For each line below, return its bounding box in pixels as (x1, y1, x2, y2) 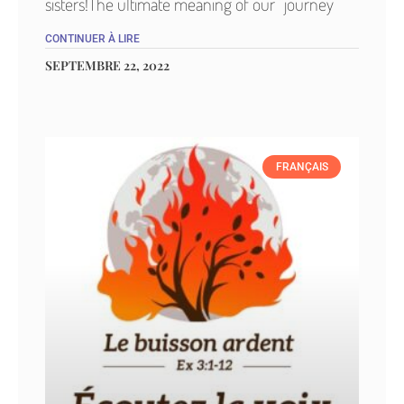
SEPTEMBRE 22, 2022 (45, 57, 170, 75)
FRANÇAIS (275, 161, 328, 174)
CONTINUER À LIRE (45, 32, 140, 46)
